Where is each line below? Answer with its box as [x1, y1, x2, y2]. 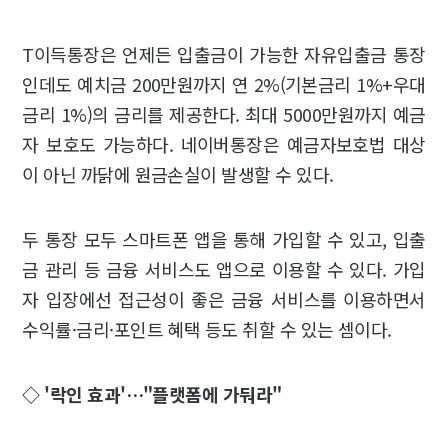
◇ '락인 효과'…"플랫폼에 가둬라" [22, 380, 282, 407]
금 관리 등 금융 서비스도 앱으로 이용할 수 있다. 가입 [22, 255, 426, 282]
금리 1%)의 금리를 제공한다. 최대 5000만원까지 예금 [22, 100, 426, 127]
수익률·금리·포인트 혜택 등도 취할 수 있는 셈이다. [22, 315, 392, 342]
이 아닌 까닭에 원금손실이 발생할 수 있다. [22, 160, 334, 187]
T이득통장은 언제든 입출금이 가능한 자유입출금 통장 [22, 40, 426, 67]
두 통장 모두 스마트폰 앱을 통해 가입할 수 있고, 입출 [22, 225, 426, 252]
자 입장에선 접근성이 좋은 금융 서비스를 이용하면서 [22, 285, 426, 312]
